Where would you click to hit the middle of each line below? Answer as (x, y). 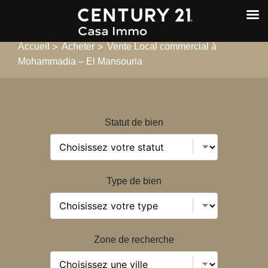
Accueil (35, 46)
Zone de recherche (134, 240)
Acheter (78, 46)
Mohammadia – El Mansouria (80, 61)
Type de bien (134, 181)
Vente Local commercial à (162, 46)
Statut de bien (134, 122)
